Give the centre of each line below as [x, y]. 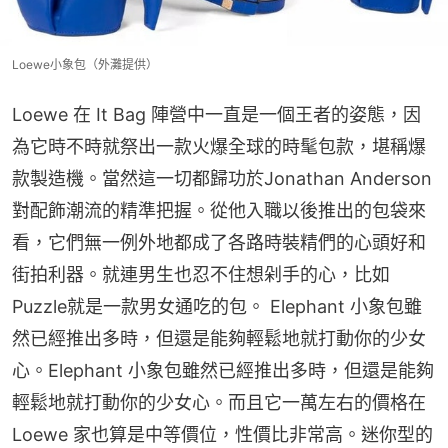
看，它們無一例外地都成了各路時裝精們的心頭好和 [219, 242]
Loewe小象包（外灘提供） [85, 64]
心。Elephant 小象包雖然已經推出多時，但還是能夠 [223, 370]
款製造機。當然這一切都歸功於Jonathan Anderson [222, 178]
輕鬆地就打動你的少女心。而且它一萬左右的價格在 [219, 402]
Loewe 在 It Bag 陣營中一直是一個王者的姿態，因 [216, 114]
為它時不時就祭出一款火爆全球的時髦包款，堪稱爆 [219, 146]
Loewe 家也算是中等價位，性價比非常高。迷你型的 [222, 434]
